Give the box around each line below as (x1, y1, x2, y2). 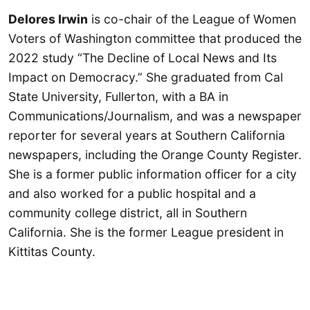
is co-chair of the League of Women (88, 11, 296, 26)
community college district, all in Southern (8, 205, 247, 220)
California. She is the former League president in (8, 224, 284, 239)
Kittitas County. (8, 244, 99, 259)
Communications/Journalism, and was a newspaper (8, 108, 302, 123)
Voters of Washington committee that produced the (8, 30, 302, 46)
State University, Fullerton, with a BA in (8, 89, 228, 104)
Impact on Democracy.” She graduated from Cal (8, 69, 283, 84)
